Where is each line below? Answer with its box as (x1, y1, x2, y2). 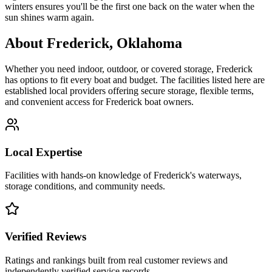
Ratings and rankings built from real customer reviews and (5, 254, 228, 265)
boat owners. (142, 96, 194, 107)
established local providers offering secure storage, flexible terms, (5, 85, 254, 96)
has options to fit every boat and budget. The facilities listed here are (5, 74, 265, 85)
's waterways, (190, 170, 242, 181)
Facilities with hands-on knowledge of (5, 170, 154, 181)
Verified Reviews (5, 229, 86, 243)
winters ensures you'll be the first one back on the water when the (5, 1, 254, 12)
